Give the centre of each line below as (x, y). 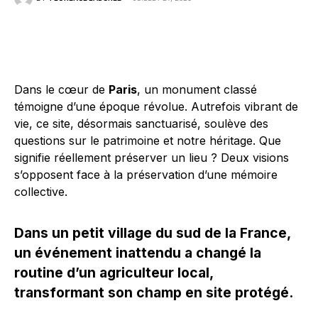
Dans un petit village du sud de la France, (152, 233)
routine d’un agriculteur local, (114, 273)
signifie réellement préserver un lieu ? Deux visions (152, 158)
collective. (41, 192)
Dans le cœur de (61, 89)
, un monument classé (197, 89)
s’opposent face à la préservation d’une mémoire (146, 175)
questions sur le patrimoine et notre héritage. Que (148, 141)
